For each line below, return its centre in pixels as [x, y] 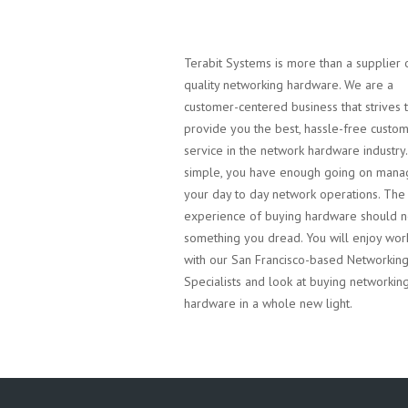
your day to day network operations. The [295, 194]
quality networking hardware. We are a [289, 85]
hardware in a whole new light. [268, 303]
